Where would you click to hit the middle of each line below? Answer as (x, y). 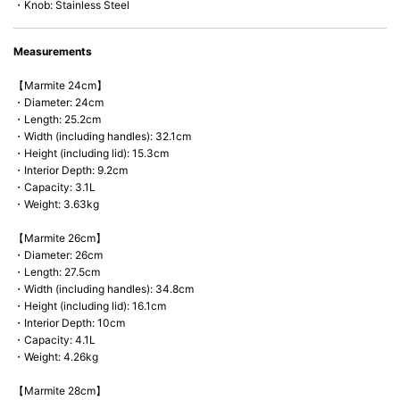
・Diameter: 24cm (58, 102)
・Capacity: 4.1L (54, 340)
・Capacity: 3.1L (54, 187)
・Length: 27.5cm (57, 272)
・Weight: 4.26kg (56, 357)
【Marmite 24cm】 (60, 85)
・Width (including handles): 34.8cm (104, 289)
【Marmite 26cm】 (60, 238)
